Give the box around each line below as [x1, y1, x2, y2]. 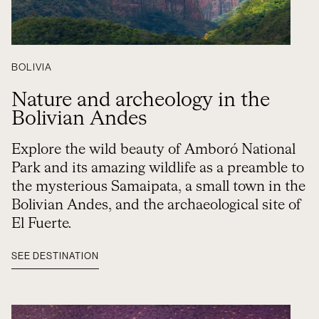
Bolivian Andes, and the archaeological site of [11, 198, 301, 212]
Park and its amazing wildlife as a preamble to [11, 161, 304, 175]
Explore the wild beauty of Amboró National [11, 142, 296, 157]
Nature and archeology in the [11, 90, 270, 110]
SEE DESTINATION [11, 251, 99, 261]
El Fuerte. [11, 216, 71, 231]
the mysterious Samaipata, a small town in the [11, 179, 305, 194]
